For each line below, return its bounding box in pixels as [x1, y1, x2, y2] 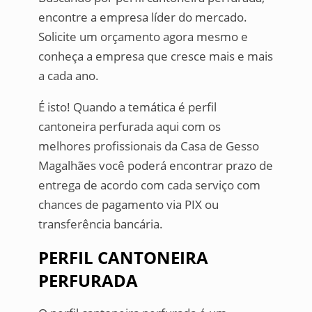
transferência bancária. [38, 216, 163, 233]
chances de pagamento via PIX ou [38, 196, 219, 213]
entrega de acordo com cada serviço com [38, 177, 260, 194]
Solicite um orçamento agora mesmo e [38, 29, 248, 45]
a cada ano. [38, 68, 99, 84]
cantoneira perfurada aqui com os [38, 118, 221, 135]
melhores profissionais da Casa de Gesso [38, 138, 259, 155]
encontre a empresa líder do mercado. [38, 9, 247, 26]
